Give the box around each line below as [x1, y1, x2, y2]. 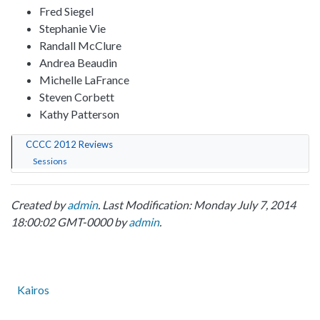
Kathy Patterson [39, 107, 119, 121]
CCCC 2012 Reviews [26, 139, 113, 151]
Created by [11, 198, 67, 212]
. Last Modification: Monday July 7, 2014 [98, 198, 296, 212]
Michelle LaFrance [39, 73, 129, 87]
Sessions [33, 156, 67, 167]
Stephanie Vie [39, 21, 106, 36]
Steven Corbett [39, 90, 114, 104]
